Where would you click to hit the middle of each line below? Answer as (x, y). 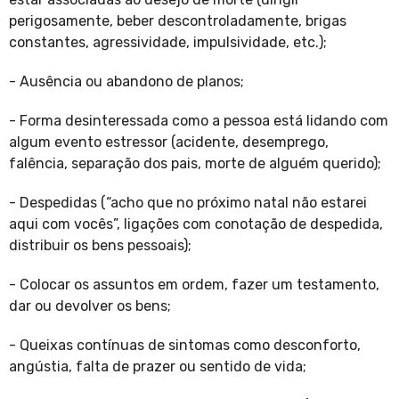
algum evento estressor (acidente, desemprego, (169, 142)
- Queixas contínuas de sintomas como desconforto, (185, 346)
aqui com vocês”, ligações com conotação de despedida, (196, 224)
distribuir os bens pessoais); (102, 246)
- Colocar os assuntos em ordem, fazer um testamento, (194, 285)
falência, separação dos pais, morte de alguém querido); (197, 164)
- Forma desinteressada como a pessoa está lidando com (199, 121)
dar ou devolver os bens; (92, 306)
